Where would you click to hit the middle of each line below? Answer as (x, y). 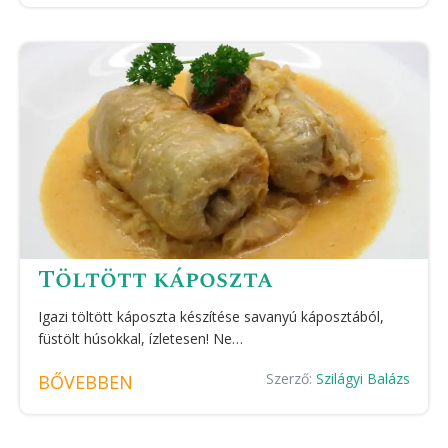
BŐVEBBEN (85, 382)
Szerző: (291, 378)
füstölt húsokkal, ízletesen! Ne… (140, 338)
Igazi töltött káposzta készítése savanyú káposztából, (211, 316)
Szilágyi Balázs (363, 378)
